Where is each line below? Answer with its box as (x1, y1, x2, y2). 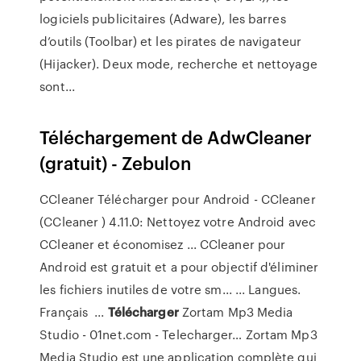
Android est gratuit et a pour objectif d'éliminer (39, 258, 319, 276)
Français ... (39, 303, 108, 321)
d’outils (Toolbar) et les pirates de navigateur (39, 32, 301, 50)
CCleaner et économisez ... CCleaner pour (39, 235, 286, 253)
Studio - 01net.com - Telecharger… (39, 326, 243, 343)
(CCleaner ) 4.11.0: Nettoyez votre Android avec (39, 213, 316, 230)
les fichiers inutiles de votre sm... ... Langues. (39, 280, 301, 298)
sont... (39, 77, 75, 95)
